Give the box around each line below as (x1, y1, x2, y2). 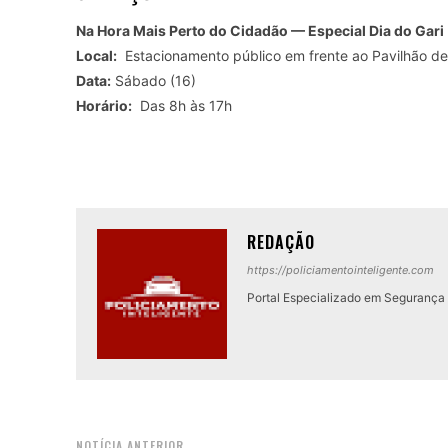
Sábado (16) (111, 72, 196, 90)
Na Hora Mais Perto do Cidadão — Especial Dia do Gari (76, 22, 444, 40)
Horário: (76, 97, 132, 115)
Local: (76, 47, 117, 65)
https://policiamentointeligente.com (247, 263, 434, 278)
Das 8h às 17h (132, 97, 232, 115)
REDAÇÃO (247, 230, 315, 255)
